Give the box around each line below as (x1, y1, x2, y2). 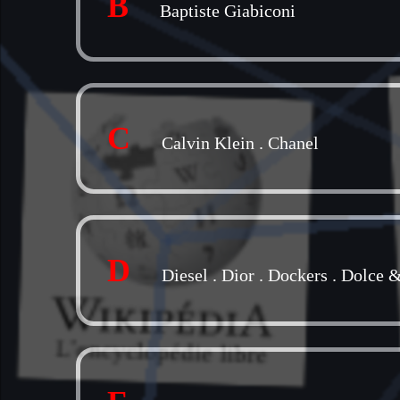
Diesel (162, 265, 208, 285)
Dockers (268, 265, 328, 285)
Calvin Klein (162, 133, 254, 153)
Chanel (268, 133, 319, 153)
